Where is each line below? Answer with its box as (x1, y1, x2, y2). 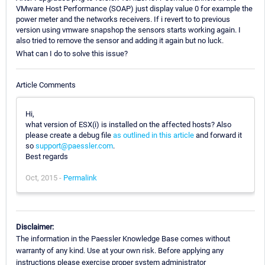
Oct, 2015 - (25, 173, 63, 182)
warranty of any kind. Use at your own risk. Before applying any (16, 245, 224, 255)
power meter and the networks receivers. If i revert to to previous (16, 15, 230, 24)
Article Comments (16, 80, 76, 89)
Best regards (25, 151, 68, 161)
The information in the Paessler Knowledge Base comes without (16, 234, 230, 243)
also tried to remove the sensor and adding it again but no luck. (16, 36, 224, 46)
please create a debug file (25, 130, 113, 140)
